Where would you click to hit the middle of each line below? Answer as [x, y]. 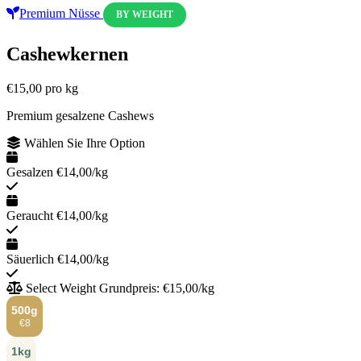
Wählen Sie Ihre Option [83, 143]
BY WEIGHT [145, 14]
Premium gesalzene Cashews [80, 115]
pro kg [62, 88]
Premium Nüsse [61, 13]
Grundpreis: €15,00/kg [157, 288]
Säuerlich [30, 259]
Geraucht [30, 215]
